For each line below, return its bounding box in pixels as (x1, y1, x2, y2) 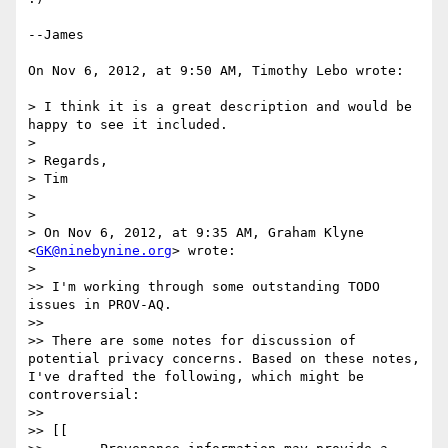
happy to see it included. (28, 117, 228, 133)
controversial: (28, 387, 140, 403)
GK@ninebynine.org (36, 243, 172, 259)
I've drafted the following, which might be (28, 369, 364, 385)
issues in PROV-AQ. (28, 297, 172, 313)
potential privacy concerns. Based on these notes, (28, 351, 420, 367)
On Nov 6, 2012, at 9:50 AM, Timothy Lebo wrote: (28, 63, 404, 79)
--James (28, 27, 84, 43)
